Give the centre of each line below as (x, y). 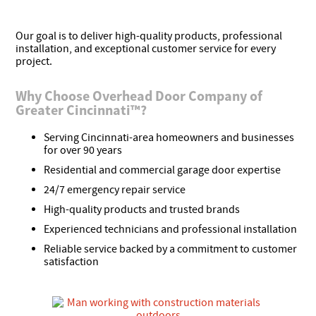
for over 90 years (83, 150)
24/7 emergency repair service (115, 189)
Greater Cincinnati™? (81, 109)
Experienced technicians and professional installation (171, 229)
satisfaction (72, 261)
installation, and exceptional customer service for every (146, 48)
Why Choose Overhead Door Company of (139, 95)
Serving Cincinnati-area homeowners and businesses (169, 137)
